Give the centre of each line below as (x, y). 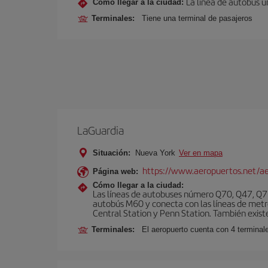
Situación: (112, 153)
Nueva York (155, 153)
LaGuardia (100, 130)
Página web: (115, 171)
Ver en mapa (201, 153)
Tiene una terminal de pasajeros (197, 18)
